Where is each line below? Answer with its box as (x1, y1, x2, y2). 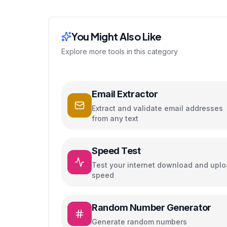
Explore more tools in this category (61, 47, 178, 56)
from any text (92, 114, 138, 123)
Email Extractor (92, 89, 158, 99)
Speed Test (92, 145, 141, 156)
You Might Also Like (71, 30, 162, 43)
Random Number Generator (92, 202, 211, 213)
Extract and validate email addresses (92, 104, 223, 112)
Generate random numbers (92, 217, 187, 226)
